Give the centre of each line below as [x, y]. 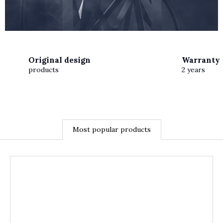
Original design [59, 60]
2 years [194, 69]
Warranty [201, 60]
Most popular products [111, 129]
